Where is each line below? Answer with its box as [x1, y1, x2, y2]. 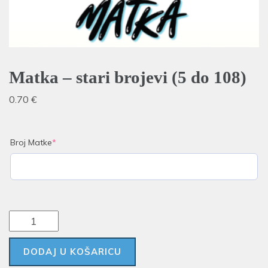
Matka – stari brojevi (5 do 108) [9, 68, 246, 87]
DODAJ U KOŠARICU [23, 246, 121, 258]
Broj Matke [10, 137, 52, 148]
